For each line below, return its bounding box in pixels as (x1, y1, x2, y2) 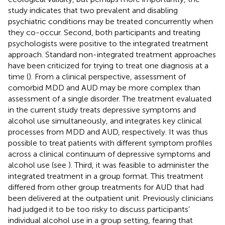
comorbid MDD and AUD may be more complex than (8, 82, 200, 92)
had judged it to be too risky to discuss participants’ (8, 204, 190, 214)
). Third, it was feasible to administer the (68, 160, 209, 170)
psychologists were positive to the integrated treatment (8, 38, 208, 48)
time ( (8, 71, 29, 81)
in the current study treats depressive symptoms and (8, 104, 196, 115)
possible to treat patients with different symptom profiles (8, 138, 212, 148)
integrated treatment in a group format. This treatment (8, 171, 203, 181)
